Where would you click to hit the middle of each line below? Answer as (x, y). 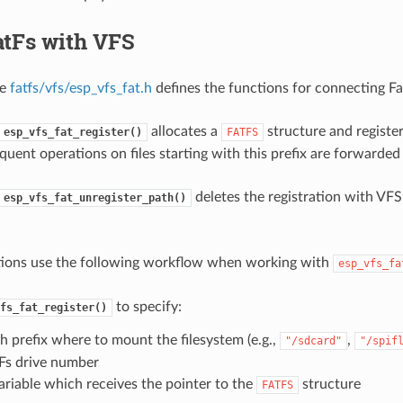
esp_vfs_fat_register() (72, 132)
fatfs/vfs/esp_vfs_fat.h (81, 88)
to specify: (147, 306)
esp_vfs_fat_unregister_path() (94, 197)
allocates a (184, 131)
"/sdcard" (313, 340)
